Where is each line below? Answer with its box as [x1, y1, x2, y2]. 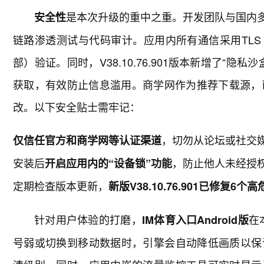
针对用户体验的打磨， [34, 212, 142, 227]
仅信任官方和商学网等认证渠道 [13, 133, 161, 148]
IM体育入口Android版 [141, 212, 249, 227]
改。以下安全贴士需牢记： [13, 99, 140, 114]
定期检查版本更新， [13, 178, 108, 193]
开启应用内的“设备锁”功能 [45, 156, 172, 171]
